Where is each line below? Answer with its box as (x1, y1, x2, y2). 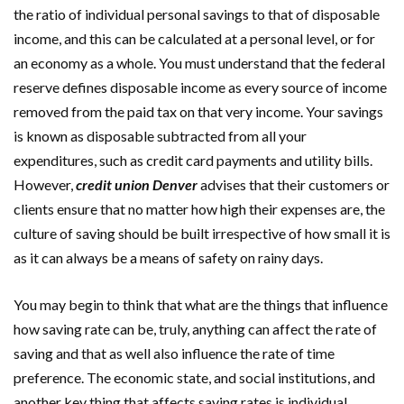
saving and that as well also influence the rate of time (14, 344, 335, 362)
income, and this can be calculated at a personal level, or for (14, 30, 375, 47)
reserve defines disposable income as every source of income (14, 78, 387, 96)
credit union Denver (76, 176, 197, 193)
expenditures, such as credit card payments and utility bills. (14, 151, 372, 169)
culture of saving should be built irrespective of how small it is (14, 225, 390, 242)
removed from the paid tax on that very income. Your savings (14, 103, 383, 120)
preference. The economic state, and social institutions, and (14, 369, 375, 386)
